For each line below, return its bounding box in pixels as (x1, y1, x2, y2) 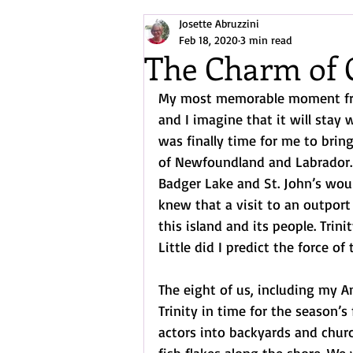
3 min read (240, 33, 292, 46)
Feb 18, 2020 (179, 33, 238, 46)
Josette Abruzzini (179, 17, 259, 30)
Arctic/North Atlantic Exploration (175, 22, 350, 38)
